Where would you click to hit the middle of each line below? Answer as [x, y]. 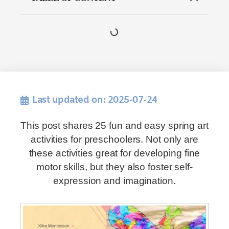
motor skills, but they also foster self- [114, 167]
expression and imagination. [114, 181]
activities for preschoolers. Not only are [114, 139]
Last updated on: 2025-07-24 [95, 100]
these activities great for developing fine [114, 153]
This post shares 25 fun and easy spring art [114, 125]
